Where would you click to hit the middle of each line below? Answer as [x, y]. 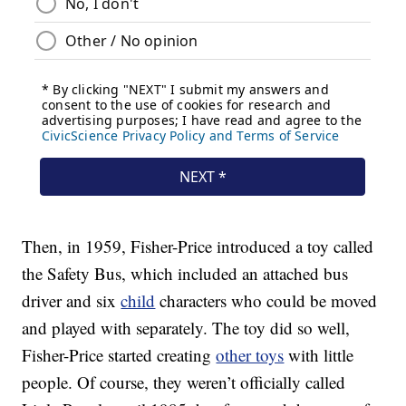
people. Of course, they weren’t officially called [184, 382]
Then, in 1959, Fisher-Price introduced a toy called [198, 246]
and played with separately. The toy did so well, [186, 328]
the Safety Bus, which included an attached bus [185, 274]
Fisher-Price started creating [119, 355]
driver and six [72, 301]
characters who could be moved [266, 301]
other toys [250, 355]
